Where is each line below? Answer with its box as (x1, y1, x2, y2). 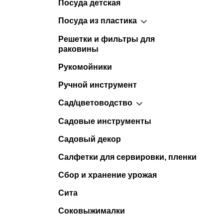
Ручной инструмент (58, 81, 137, 90)
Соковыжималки (58, 206, 125, 215)
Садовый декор (58, 134, 121, 143)
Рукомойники (58, 63, 112, 72)
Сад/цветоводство (58, 99, 132, 108)
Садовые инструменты (58, 116, 151, 125)
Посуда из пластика (58, 16, 137, 25)
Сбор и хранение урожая (58, 170, 157, 179)
